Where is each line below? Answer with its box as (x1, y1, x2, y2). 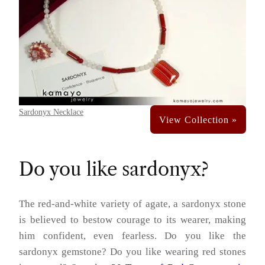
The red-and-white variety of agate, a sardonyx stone (19, 198, 246, 209)
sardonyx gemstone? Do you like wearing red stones (19, 245, 246, 257)
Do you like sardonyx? (19, 158, 209, 181)
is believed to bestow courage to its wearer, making (19, 214, 246, 225)
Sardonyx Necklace (19, 107, 83, 117)
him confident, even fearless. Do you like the (19, 230, 246, 241)
